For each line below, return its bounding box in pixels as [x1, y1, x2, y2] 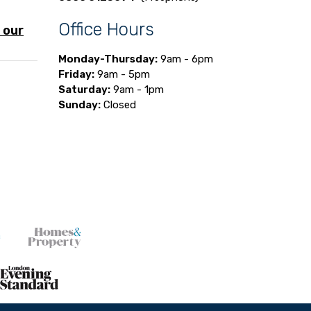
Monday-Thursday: [58, 52, 158, 65]
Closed [100, 98, 136, 111]
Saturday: [58, 83, 110, 96]
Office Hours [58, 18, 154, 40]
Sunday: [58, 98, 101, 111]
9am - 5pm [94, 67, 150, 81]
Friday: [58, 67, 94, 81]
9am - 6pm [157, 52, 213, 65]
